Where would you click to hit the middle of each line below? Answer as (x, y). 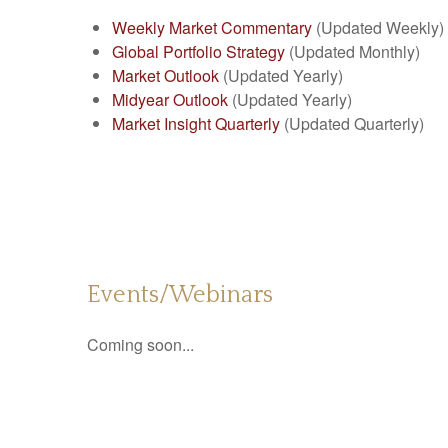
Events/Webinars (180, 294)
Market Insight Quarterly (196, 123)
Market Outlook (165, 75)
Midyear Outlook (170, 99)
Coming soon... (140, 344)
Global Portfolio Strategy (198, 51)
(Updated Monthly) (352, 51)
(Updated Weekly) (378, 27)
